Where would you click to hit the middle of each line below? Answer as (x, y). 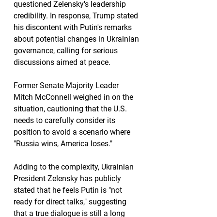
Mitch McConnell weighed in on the (74, 97)
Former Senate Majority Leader (67, 85)
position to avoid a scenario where (73, 132)
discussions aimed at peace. (62, 62)
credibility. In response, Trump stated (77, 16)
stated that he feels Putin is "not (69, 190)
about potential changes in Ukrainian (77, 39)
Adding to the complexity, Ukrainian (75, 167)
